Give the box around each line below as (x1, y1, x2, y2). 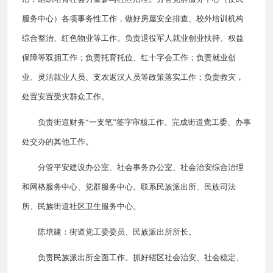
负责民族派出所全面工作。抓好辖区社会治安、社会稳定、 (38, 253, 244, 262)
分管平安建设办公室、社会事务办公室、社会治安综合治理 (38, 163, 244, 172)
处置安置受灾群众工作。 (22, 92, 109, 101)
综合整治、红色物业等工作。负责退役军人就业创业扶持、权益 (22, 34, 244, 43)
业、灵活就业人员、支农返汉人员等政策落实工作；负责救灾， (22, 73, 244, 82)
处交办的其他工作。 (22, 137, 93, 146)
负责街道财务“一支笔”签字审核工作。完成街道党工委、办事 (38, 118, 251, 127)
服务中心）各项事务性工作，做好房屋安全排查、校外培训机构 (22, 14, 244, 23)
